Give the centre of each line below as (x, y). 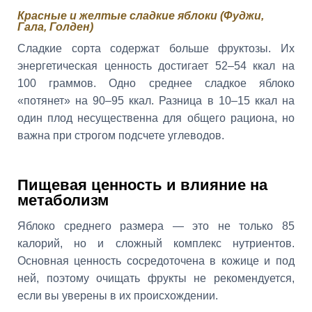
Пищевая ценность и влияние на (142, 185)
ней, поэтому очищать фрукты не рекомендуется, (156, 279)
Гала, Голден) (55, 26)
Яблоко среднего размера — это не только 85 (156, 226)
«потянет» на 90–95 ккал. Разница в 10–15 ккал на (156, 100)
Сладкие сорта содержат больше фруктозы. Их (156, 48)
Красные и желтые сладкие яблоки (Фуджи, (141, 15)
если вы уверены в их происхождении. (118, 296)
